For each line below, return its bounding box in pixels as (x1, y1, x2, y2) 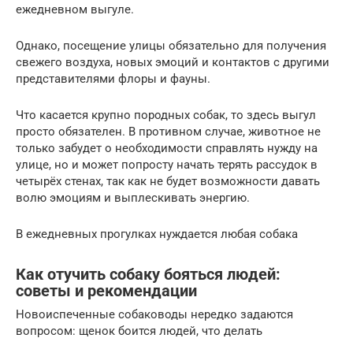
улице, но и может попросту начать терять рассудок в (16, 158, 318, 173)
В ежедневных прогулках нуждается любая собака (16, 227, 298, 242)
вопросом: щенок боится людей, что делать (16, 324, 262, 339)
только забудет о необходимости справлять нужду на (16, 141, 318, 156)
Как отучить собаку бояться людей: (16, 265, 281, 284)
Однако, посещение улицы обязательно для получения (16, 39, 326, 54)
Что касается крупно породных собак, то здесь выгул (16, 108, 316, 123)
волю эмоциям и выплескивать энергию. (16, 191, 250, 206)
